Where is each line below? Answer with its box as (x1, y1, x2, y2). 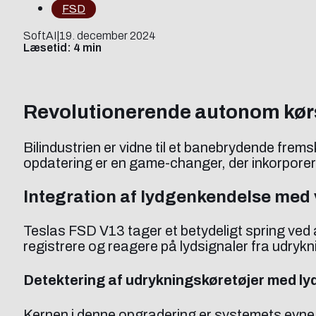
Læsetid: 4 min (23, 42, 102, 54)
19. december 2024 (59, 30, 156, 42)
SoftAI (23, 30, 56, 42)
